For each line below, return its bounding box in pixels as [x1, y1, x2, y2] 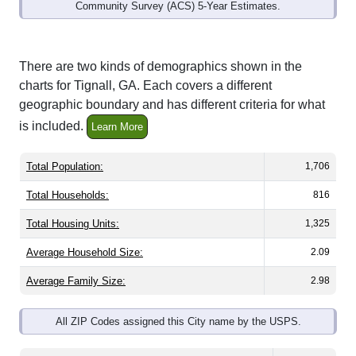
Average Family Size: [26, 275, 126, 288]
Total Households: [26, 189, 109, 202]
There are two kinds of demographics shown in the [19, 60, 302, 74]
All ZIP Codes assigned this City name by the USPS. [55, 315, 301, 328]
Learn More [91, 121, 143, 133]
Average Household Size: [26, 246, 143, 259]
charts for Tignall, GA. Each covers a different [19, 79, 272, 93]
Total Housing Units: [26, 218, 119, 230]
